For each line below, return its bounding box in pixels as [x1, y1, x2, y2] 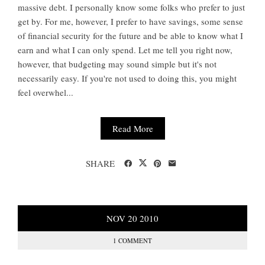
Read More [112, 122, 153, 135]
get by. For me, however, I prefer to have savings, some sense [18, 15, 243, 28]
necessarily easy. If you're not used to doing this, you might [18, 72, 237, 85]
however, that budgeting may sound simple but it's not [18, 58, 216, 70]
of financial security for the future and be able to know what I [18, 30, 243, 42]
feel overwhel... [18, 86, 73, 99]
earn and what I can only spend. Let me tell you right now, [18, 44, 232, 56]
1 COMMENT [113, 236, 152, 245]
